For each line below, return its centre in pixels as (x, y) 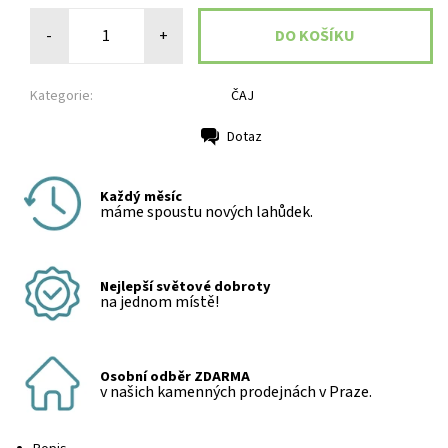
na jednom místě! (159, 301)
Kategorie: (61, 95)
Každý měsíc (141, 196)
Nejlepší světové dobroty (185, 286)
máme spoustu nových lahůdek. (206, 211)
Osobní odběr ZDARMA (175, 376)
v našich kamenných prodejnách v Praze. (236, 391)
